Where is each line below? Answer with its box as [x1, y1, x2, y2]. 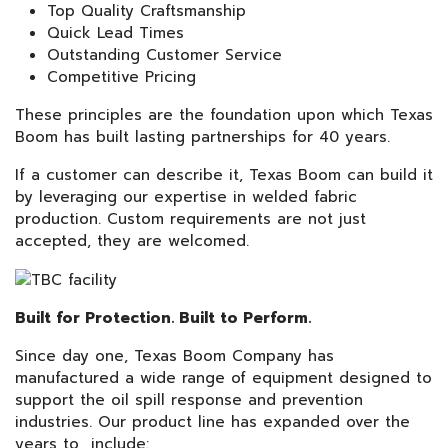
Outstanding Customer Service [47, 44, 282, 66]
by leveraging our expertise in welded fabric [15, 186, 357, 208]
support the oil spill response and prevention [15, 388, 363, 411]
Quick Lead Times [47, 22, 184, 44]
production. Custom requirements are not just [15, 208, 366, 230]
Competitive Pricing [47, 66, 196, 88]
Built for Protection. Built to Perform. [15, 306, 316, 329]
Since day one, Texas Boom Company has [15, 344, 334, 367]
